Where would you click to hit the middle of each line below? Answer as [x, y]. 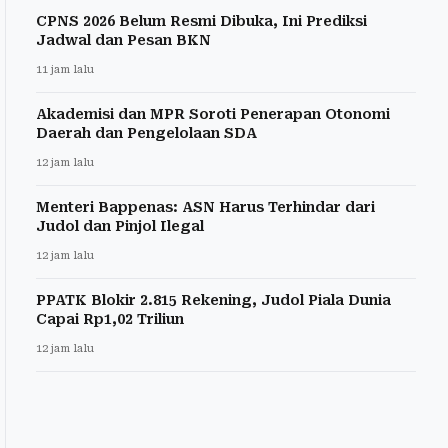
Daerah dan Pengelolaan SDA [146, 132]
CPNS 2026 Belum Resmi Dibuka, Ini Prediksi [201, 20]
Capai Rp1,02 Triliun [110, 318]
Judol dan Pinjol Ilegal [120, 225]
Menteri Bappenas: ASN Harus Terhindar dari [205, 206]
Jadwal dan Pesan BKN [123, 39]
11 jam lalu [65, 69]
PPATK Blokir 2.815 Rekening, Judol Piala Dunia [213, 299]
